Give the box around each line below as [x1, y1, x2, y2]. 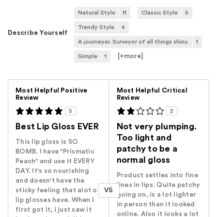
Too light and [116, 133, 171, 142]
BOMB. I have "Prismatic [15, 148, 94, 155]
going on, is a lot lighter [116, 191, 197, 199]
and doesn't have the [15, 177, 84, 185]
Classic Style [141, 10, 178, 16]
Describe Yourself [8, 30, 68, 37]
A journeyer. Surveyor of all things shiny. [78, 39, 189, 45]
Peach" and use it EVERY [15, 158, 94, 165]
